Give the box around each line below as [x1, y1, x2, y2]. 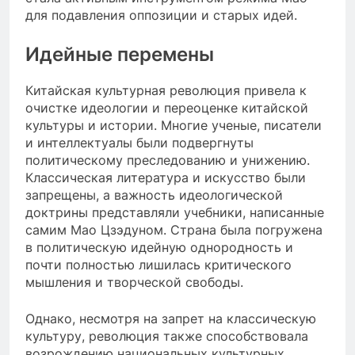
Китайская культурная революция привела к [25, 82, 307, 98]
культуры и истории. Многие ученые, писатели [25, 116, 322, 133]
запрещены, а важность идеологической [25, 186, 283, 203]
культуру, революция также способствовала [25, 327, 308, 344]
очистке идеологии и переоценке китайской [25, 99, 308, 116]
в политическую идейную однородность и [25, 239, 293, 255]
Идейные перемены [25, 42, 214, 66]
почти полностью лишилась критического [25, 256, 292, 273]
